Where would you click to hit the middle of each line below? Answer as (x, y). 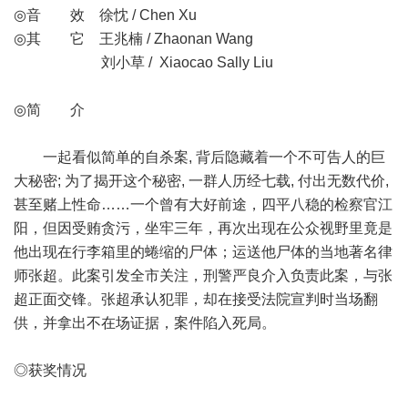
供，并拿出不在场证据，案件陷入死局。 (145, 323)
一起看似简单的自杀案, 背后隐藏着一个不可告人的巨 (199, 157)
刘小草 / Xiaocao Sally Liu (143, 62)
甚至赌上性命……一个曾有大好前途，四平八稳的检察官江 (203, 204)
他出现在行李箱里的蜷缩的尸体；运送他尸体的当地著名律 (203, 252)
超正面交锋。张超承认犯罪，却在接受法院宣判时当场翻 (196, 299)
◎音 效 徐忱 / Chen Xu (105, 15)
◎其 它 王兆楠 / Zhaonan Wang (133, 39)
